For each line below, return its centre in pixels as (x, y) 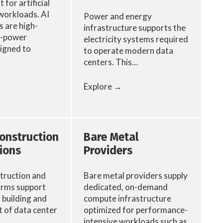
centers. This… (111, 62)
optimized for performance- (136, 210)
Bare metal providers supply (136, 176)
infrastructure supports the (135, 28)
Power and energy (118, 16)
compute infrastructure (128, 199)
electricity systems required (136, 39)
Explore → (103, 86)
